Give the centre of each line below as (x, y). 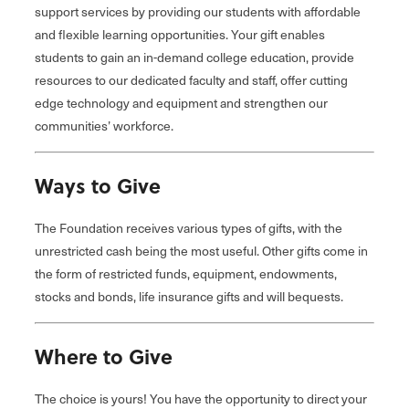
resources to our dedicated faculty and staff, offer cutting (191, 80)
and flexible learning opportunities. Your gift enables (180, 35)
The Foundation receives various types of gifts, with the (189, 228)
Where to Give (104, 357)
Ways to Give (98, 186)
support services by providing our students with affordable (198, 12)
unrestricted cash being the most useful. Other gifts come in (201, 251)
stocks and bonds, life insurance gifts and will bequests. (189, 297)
